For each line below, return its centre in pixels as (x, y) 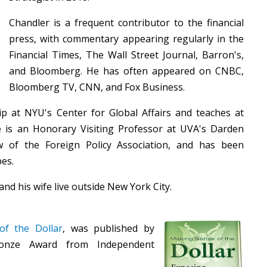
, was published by (109, 228)
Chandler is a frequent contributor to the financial (126, 23)
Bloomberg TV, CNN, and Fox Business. (98, 87)
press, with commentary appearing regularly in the (126, 39)
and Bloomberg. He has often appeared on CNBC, (126, 71)
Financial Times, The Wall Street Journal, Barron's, (126, 55)
